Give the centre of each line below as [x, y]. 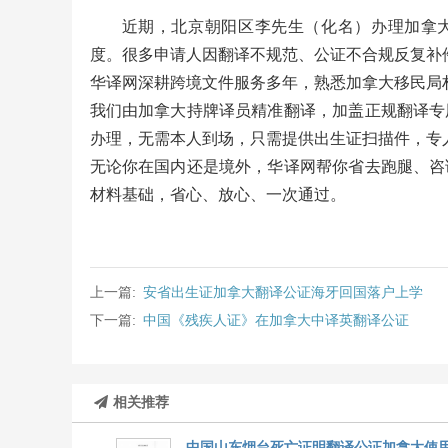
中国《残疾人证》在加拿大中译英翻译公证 [275, 320]
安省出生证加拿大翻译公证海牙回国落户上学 [282, 292]
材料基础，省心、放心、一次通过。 [217, 194]
